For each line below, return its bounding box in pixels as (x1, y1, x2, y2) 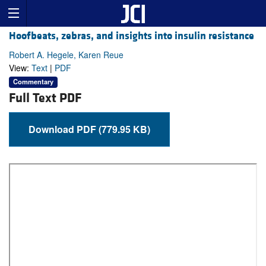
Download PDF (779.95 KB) (99, 122, 150, 136)
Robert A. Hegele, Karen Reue (9, 49, 123, 61)
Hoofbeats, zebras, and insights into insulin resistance (9, 29, 254, 43)
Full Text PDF (9, 90, 81, 106)
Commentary (13, 77, 53, 87)
